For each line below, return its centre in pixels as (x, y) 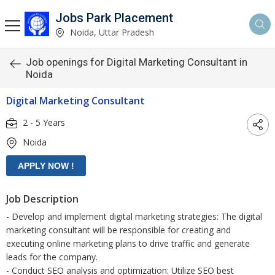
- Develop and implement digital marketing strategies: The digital (134, 216)
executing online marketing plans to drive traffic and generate (128, 243)
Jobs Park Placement (114, 17)
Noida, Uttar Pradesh (111, 32)
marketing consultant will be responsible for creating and (118, 230)
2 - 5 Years (43, 122)
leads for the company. (52, 257)
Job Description (42, 199)
